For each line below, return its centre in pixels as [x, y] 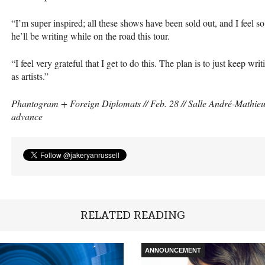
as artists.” [30, 76]
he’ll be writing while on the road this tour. [91, 35]
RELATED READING [132, 215]
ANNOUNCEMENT [173, 250]
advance [27, 116]
